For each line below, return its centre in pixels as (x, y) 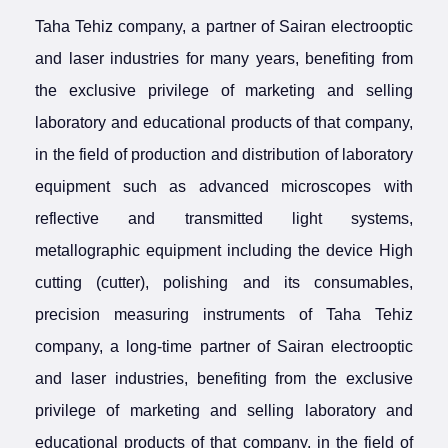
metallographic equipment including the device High (224, 250)
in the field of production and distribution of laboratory (224, 154)
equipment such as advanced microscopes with (224, 186)
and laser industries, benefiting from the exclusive (224, 378)
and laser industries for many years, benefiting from (224, 58)
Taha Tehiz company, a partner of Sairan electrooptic (224, 26)
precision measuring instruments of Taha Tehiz (224, 314)
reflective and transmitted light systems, (224, 218)
